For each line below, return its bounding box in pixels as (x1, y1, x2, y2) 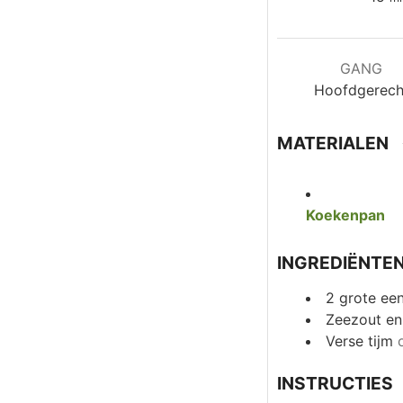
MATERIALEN (277, 132, 389, 155)
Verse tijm (326, 332, 393, 351)
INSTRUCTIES (277, 372, 393, 395)
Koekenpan (306, 205, 385, 224)
